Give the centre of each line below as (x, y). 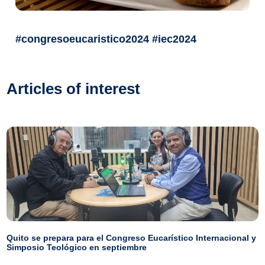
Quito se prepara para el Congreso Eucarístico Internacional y (132, 238)
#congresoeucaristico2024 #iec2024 (106, 39)
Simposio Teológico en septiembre (77, 247)
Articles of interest (74, 89)
